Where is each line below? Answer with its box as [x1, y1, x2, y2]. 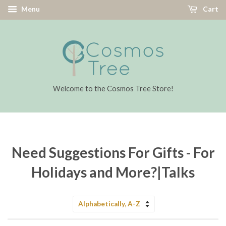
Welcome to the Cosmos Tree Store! [52, 84, 174, 93]
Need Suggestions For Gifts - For [11, 144, 215, 161]
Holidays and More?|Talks [31, 163, 195, 181]
